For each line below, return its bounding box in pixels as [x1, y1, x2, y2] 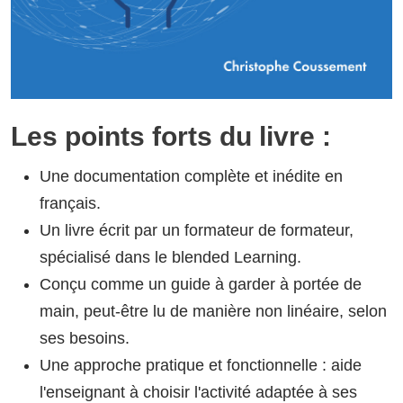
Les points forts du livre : [11, 121, 331, 152]
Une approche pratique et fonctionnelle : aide [40, 355, 362, 374]
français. [40, 193, 101, 212]
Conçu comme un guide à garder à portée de [40, 274, 362, 293]
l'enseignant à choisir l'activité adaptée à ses [40, 382, 357, 401]
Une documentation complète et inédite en [40, 166, 343, 185]
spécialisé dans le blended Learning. [40, 247, 301, 266]
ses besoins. [40, 328, 130, 347]
